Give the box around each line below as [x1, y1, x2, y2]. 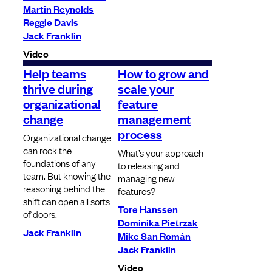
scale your [118, 80, 174, 97]
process [118, 125, 162, 143]
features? [118, 184, 155, 198]
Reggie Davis [23, 15, 78, 29]
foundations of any [23, 156, 96, 170]
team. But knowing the [23, 169, 110, 183]
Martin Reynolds [23, 2, 93, 16]
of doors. [23, 207, 57, 221]
